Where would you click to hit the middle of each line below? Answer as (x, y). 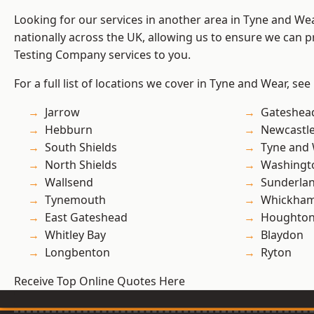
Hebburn (69, 130)
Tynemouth (75, 200)
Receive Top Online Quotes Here (100, 281)
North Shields (81, 165)
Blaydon (282, 235)
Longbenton (77, 253)
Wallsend (69, 183)
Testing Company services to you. (102, 55)
